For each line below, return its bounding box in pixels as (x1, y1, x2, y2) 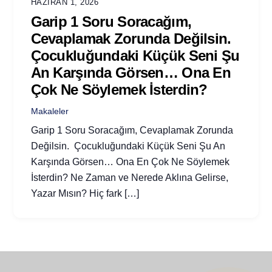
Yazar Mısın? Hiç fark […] (30, 188, 139, 199)
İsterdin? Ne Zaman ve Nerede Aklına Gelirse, (30, 172, 228, 183)
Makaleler (30, 106, 69, 116)
